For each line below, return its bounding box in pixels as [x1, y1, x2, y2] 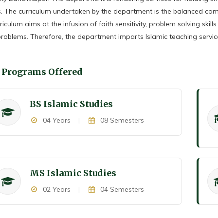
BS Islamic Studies [30, 98, 113, 109]
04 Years [40, 116, 71, 125]
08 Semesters [98, 116, 145, 125]
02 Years [40, 185, 71, 194]
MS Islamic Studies [30, 167, 117, 179]
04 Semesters [98, 185, 145, 194]
